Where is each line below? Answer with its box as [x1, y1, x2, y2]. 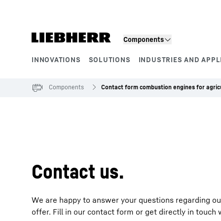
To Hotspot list [31, 129, 83, 139]
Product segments [32, 63, 120, 77]
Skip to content [31, 4, 85, 14]
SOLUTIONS [88, 55, 131, 64]
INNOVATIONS [32, 55, 81, 64]
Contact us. [32, 159, 124, 183]
